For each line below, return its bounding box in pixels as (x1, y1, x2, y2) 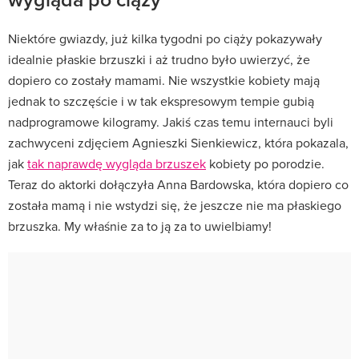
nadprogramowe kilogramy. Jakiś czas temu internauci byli (8, 113, 333, 131)
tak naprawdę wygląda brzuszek (27, 155, 206, 173)
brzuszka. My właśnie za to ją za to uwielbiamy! (8, 217, 272, 236)
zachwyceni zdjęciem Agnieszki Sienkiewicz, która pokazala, (8, 134, 349, 152)
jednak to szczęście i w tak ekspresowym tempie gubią (8, 92, 314, 111)
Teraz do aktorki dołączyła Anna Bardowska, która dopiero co (8, 175, 349, 194)
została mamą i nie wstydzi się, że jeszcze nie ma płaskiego (8, 196, 341, 215)
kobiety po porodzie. (206, 155, 325, 173)
